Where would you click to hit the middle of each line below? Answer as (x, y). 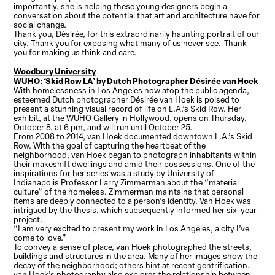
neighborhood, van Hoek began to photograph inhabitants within (135, 155)
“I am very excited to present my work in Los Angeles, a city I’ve (132, 229)
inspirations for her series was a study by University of (114, 173)
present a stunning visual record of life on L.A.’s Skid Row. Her (128, 109)
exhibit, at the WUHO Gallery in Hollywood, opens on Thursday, (130, 118)
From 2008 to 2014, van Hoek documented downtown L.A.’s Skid (133, 137)
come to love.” (40, 238)
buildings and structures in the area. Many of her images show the (136, 256)
